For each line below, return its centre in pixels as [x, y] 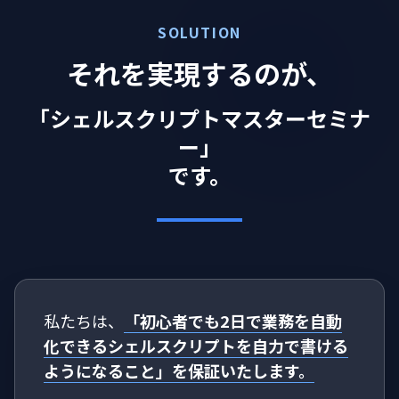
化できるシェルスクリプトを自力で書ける [196, 345]
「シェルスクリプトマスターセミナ [199, 118]
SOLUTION [199, 32]
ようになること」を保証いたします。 [179, 370]
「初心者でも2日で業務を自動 [233, 320]
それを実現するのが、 [199, 73]
